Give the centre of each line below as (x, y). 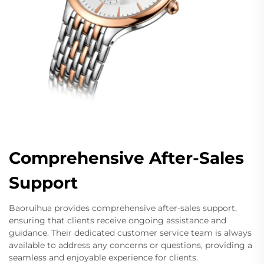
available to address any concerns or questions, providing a (131, 245)
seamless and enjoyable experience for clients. (103, 257)
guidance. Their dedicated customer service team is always (130, 232)
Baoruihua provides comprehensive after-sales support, (123, 208)
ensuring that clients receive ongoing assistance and (118, 220)
